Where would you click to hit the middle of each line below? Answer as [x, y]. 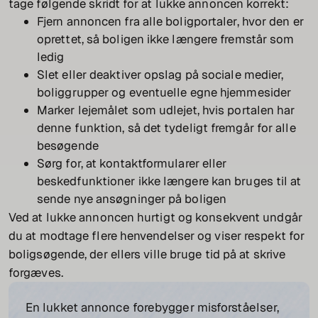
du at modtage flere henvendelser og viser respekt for [157, 236]
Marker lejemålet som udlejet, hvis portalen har [166, 110]
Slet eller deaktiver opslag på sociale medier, [160, 75]
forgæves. [36, 273]
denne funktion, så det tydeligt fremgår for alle [166, 128]
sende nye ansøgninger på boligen [132, 199]
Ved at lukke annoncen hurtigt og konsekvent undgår [155, 218]
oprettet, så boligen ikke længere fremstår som [166, 39]
